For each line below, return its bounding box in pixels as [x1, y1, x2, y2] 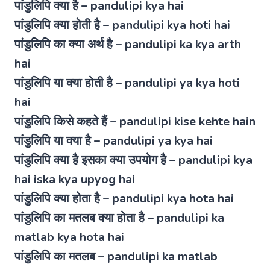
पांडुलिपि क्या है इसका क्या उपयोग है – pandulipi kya [14, 151, 253, 168]
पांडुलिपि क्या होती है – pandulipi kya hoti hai [14, 16, 230, 33]
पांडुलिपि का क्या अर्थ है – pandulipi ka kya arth [14, 36, 241, 52]
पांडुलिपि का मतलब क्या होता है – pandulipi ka [14, 209, 224, 226]
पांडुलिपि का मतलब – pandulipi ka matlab [14, 248, 218, 265]
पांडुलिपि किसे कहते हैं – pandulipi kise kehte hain [14, 113, 256, 130]
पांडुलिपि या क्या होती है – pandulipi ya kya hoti [14, 74, 240, 91]
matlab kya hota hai [14, 228, 124, 245]
